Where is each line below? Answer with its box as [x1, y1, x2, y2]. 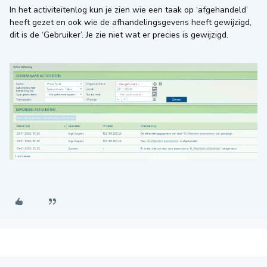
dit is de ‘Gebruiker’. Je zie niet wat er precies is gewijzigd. [10, 29, 228, 41]
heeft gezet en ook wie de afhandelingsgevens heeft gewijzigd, [10, 17, 252, 29]
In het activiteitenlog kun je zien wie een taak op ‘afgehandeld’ [10, 4, 248, 16]
